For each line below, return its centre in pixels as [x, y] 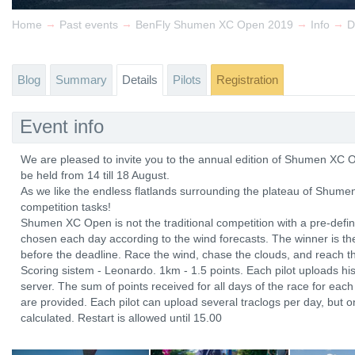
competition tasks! [66, 207]
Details [140, 80]
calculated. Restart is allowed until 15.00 [121, 318]
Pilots [187, 80]
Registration [247, 80]
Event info [62, 126]
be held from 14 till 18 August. [95, 175]
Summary [81, 80]
